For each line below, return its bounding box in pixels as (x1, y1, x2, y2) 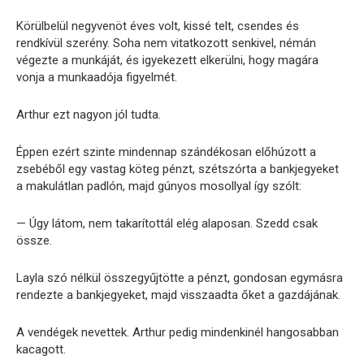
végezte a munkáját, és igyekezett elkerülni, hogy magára (16, 52, 318, 67)
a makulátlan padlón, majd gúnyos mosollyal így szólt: (16, 178, 301, 193)
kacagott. (16, 341, 66, 357)
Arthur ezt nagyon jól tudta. (16, 106, 161, 122)
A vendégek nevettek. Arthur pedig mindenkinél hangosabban (16, 324, 339, 340)
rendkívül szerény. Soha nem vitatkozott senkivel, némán (16, 35, 316, 50)
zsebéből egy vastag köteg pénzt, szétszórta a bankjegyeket (16, 161, 339, 176)
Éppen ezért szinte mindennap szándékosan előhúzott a (16, 144, 316, 159)
